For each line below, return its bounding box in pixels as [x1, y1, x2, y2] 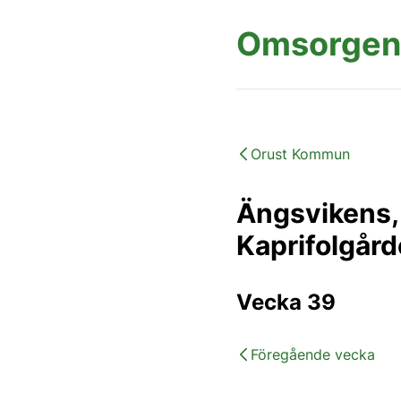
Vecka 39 [236, 289, 336, 315]
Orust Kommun [251, 145, 350, 163]
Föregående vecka [251, 346, 375, 363]
